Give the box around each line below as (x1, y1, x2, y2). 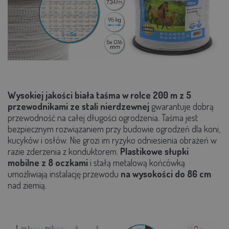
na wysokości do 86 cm (121, 168, 211, 179)
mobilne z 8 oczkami (8, 156, 88, 168)
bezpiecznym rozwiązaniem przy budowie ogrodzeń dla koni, (8, 123, 220, 134)
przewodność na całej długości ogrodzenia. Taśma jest (8, 111, 198, 123)
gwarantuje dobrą (149, 100, 214, 112)
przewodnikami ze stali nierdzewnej (8, 100, 149, 112)
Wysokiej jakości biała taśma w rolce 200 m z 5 (8, 89, 191, 101)
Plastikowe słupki (120, 145, 189, 157)
